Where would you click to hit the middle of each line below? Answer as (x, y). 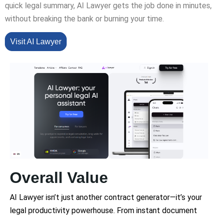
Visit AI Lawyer (36, 42)
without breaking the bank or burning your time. (84, 19)
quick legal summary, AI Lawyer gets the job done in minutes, (108, 6)
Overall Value (59, 177)
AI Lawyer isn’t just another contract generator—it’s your (106, 197)
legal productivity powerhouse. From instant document (103, 210)
